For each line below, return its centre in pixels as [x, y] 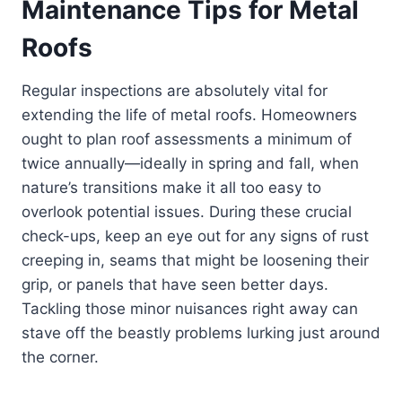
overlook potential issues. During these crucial [187, 212]
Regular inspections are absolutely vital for [175, 91]
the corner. [60, 358]
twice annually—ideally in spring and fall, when [190, 164]
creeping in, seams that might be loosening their [195, 261]
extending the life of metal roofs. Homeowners [189, 115]
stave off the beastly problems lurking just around [201, 333]
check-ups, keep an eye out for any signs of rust [195, 236]
